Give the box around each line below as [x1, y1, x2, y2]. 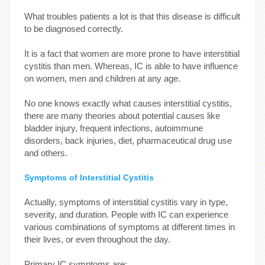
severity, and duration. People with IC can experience [24, 209, 228, 219]
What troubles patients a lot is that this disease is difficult [24, 11, 240, 21]
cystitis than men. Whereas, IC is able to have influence [24, 60, 238, 71]
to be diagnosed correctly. [24, 23, 125, 34]
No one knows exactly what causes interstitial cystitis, [24, 98, 232, 108]
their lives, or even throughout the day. [24, 234, 173, 244]
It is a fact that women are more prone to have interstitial [24, 48, 240, 59]
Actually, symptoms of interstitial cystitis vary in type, [24, 196, 228, 207]
